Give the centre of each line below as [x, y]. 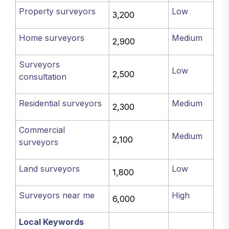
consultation [43, 77]
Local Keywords [52, 222]
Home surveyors [52, 38]
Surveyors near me [57, 195]
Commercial [42, 130]
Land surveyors [50, 169]
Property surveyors [58, 11]
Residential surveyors [61, 103]
